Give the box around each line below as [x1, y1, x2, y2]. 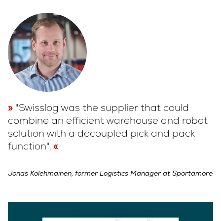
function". [8, 139, 51, 152]
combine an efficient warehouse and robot [8, 113, 208, 127]
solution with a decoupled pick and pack [8, 126, 195, 140]
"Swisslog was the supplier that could [15, 101, 189, 114]
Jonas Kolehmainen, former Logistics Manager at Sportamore [8, 168, 213, 178]
